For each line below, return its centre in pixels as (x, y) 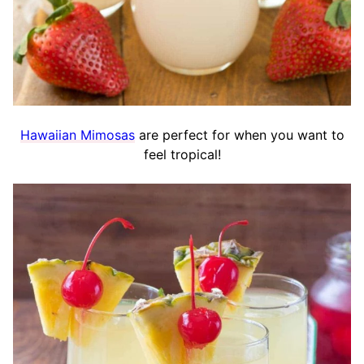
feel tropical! (182, 154)
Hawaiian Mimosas (77, 134)
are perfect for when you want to (239, 134)
